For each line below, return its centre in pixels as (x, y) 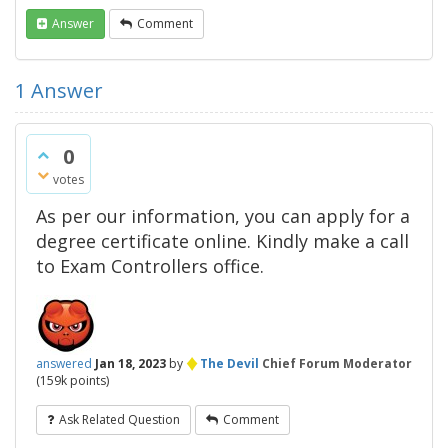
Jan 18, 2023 (130, 363)
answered (64, 363)
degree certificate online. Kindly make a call (222, 241)
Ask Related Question (119, 419)
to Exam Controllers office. (150, 266)
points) (88, 380)
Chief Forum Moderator (337, 363)
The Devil (229, 363)
